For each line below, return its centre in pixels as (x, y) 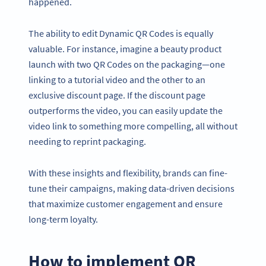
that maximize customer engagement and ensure (126, 203)
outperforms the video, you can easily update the (126, 110)
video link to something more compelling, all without (133, 126)
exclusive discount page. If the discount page (117, 95)
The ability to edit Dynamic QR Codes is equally (121, 33)
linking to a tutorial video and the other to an (117, 79)
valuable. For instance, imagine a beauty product (125, 48)
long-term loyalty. (63, 219)
